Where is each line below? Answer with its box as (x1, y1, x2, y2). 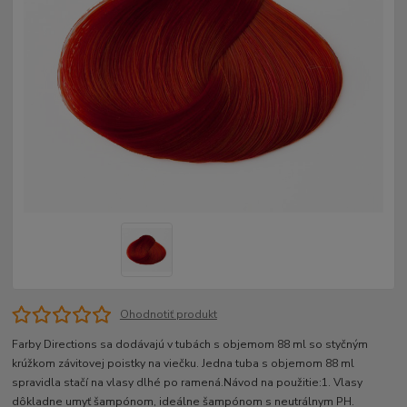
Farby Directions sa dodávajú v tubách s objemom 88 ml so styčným (12, 337, 369, 352)
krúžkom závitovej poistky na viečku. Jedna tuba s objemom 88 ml (12, 356, 355, 372)
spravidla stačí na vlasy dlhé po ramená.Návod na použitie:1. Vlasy (12, 375, 363, 391)
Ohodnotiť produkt (119, 307, 217, 323)
